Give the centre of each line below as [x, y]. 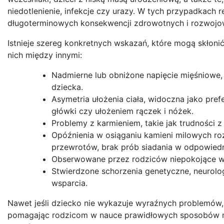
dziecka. [67, 87]
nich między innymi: [45, 55]
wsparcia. [69, 183]
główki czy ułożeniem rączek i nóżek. [122, 111]
